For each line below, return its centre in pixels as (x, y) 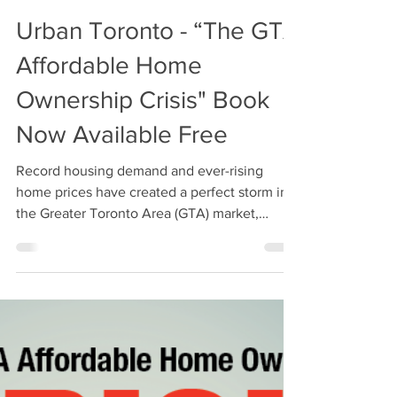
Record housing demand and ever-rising (140, 192)
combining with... (69, 256)
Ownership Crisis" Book (143, 121)
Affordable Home (109, 86)
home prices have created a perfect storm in (152, 213)
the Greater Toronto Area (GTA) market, (137, 234)
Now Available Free (122, 156)
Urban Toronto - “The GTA (157, 52)
